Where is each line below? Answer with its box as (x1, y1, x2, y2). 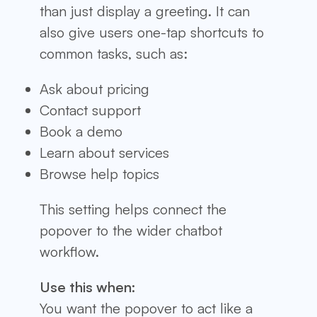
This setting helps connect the (40, 200, 226, 218)
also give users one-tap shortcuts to (40, 23, 264, 41)
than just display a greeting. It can (40, 1, 250, 20)
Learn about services (40, 143, 169, 161)
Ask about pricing (40, 79, 149, 98)
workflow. (40, 242, 99, 260)
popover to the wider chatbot (40, 221, 222, 239)
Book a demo (40, 122, 122, 140)
